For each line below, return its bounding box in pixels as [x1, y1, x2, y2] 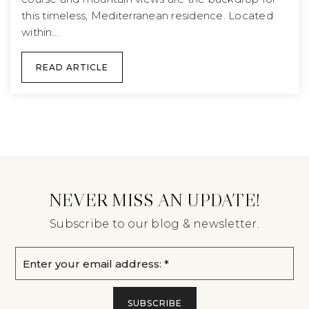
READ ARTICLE [36, 62, 108, 73]
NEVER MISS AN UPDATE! [48, 189, 261, 212]
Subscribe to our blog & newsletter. [50, 217, 259, 231]
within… [21, 26, 59, 39]
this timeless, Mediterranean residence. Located [21, 9, 273, 23]
